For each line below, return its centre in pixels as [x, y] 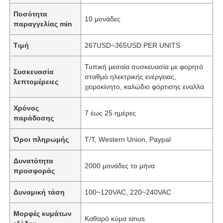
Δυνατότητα [34, 161]
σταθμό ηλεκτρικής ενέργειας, [131, 76]
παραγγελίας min [43, 24]
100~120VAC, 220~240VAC [128, 192]
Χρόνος [26, 108]
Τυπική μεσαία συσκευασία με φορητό [144, 66]
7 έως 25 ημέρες [111, 113]
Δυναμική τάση [39, 192]
